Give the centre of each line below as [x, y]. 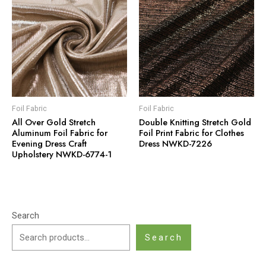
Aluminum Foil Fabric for [60, 133]
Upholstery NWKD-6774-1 [62, 154]
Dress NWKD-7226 [175, 144]
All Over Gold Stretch [54, 122]
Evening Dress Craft [49, 144]
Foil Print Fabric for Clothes [191, 133]
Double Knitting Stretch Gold [195, 122]
